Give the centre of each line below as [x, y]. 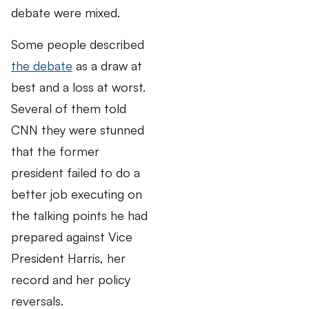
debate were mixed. [66, 13]
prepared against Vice [72, 236]
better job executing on [77, 193]
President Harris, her [68, 258]
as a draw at [107, 65]
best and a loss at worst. [78, 87]
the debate [42, 65]
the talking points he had [79, 215]
